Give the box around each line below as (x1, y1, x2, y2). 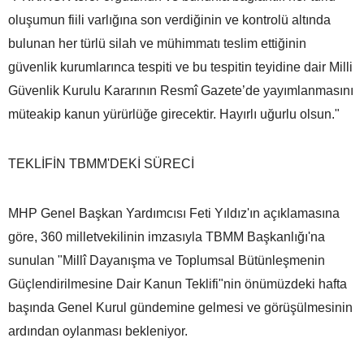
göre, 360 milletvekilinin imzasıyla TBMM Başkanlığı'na (8, 229, 325, 244)
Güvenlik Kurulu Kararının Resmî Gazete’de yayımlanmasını (8, 83, 353, 97)
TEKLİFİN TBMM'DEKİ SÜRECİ (8, 156, 194, 171)
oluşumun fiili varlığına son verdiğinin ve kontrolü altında (8, 12, 331, 27)
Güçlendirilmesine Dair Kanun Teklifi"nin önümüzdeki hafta (8, 276, 347, 291)
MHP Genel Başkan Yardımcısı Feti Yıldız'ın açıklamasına (8, 206, 340, 220)
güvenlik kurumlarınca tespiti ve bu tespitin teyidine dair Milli (8, 59, 353, 74)
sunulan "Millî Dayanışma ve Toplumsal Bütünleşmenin (8, 253, 325, 267)
